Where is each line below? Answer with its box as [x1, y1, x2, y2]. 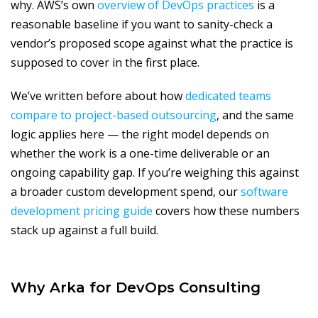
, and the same [216, 107, 294, 124]
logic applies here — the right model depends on [11, 126, 269, 143]
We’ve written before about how [11, 88, 185, 104]
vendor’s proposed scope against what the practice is [11, 35, 293, 52]
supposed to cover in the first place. [11, 55, 199, 71]
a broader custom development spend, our [11, 184, 241, 200]
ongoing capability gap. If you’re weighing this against [11, 165, 299, 181]
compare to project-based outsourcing [11, 107, 216, 124]
